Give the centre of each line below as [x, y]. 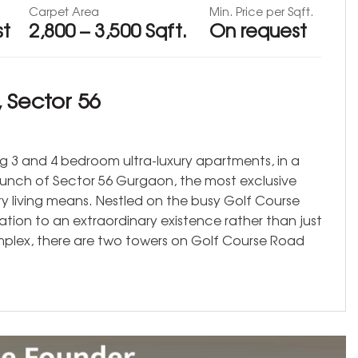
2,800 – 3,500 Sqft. [108, 30]
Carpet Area [64, 11]
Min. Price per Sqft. [262, 11]
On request [259, 30]
